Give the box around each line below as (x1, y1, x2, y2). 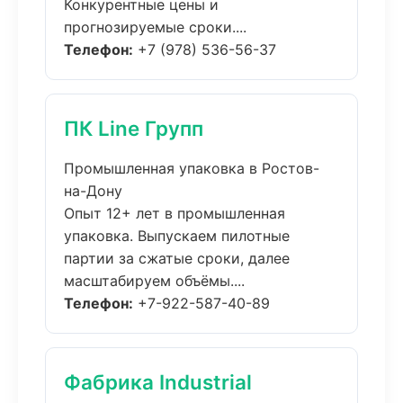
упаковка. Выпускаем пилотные (64, 227, 290, 245)
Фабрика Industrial (64, 370, 252, 394)
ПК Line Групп (64, 116, 203, 140)
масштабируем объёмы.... (64, 272, 245, 290)
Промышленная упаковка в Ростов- (64, 159, 319, 177)
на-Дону (64, 182, 122, 200)
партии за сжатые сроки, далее (64, 249, 290, 267)
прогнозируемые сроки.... (64, 18, 246, 36)
